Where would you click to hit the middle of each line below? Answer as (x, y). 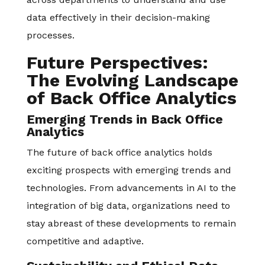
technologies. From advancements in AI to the (131, 188)
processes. (50, 35)
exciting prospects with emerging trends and (129, 170)
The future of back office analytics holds (119, 152)
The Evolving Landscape (132, 80)
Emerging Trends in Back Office (125, 119)
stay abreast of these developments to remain (131, 223)
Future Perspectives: (117, 62)
